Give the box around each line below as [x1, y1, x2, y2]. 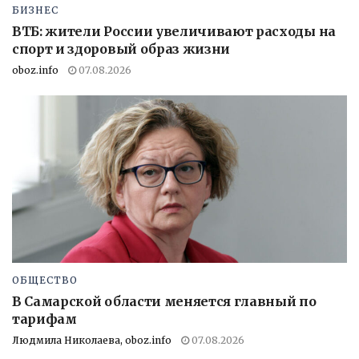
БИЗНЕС [12, 3, 58, 16]
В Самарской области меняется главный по [12, 292, 317, 309]
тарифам [12, 310, 77, 327]
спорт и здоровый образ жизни [12, 40, 231, 57]
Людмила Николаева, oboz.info [12, 333, 171, 346]
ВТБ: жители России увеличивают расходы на [12, 22, 336, 39]
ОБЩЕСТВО [12, 273, 78, 286]
